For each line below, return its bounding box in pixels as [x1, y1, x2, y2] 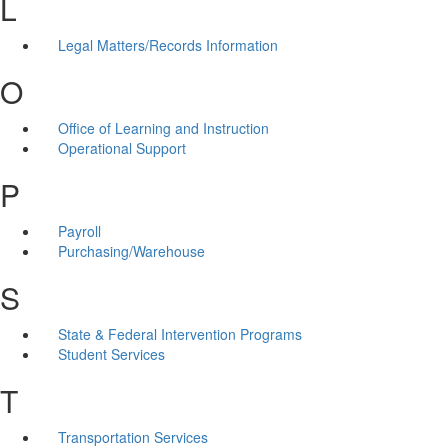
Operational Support [57, 137, 186, 158]
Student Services [57, 343, 165, 364]
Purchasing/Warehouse [57, 240, 205, 261]
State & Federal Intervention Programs [57, 323, 302, 344]
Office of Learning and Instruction [57, 117, 269, 138]
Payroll [57, 220, 101, 241]
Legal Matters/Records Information [57, 34, 278, 55]
